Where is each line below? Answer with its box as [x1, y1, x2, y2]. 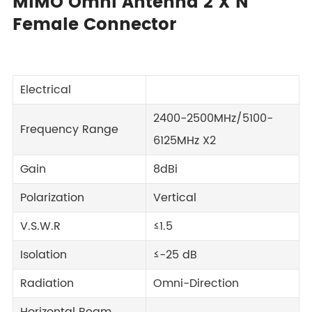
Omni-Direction [153, 274, 239, 292]
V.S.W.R [20, 217, 61, 235]
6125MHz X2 [153, 132, 216, 150]
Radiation [20, 274, 74, 292]
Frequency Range [20, 120, 118, 139]
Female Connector [12, 11, 176, 39]
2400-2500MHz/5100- [153, 109, 273, 127]
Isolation [20, 246, 67, 264]
